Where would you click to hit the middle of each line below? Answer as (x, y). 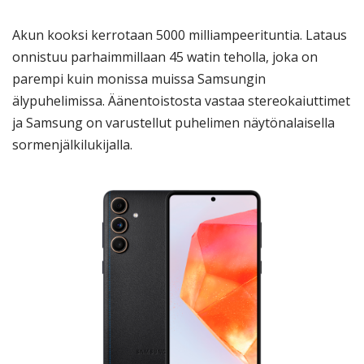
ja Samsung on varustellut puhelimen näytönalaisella (173, 123)
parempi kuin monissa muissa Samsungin (139, 79)
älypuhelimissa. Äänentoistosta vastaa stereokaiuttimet (181, 101)
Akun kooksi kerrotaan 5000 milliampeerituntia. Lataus (180, 35)
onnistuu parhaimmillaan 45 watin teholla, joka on (165, 57)
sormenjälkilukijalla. (72, 145)
